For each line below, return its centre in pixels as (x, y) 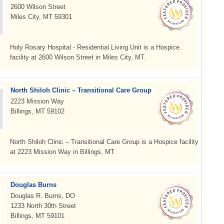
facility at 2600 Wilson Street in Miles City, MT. (78, 57)
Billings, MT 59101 (37, 216)
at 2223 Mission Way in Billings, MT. (63, 152)
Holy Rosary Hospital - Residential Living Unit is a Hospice (95, 47)
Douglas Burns (33, 185)
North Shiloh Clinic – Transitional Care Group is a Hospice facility (104, 142)
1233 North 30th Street (43, 206)
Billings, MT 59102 (37, 111)
